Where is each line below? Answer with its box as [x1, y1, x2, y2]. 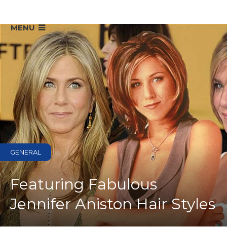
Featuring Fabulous [10, 175, 157, 194]
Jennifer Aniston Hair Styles [10, 195, 215, 213]
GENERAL [10, 148, 41, 156]
